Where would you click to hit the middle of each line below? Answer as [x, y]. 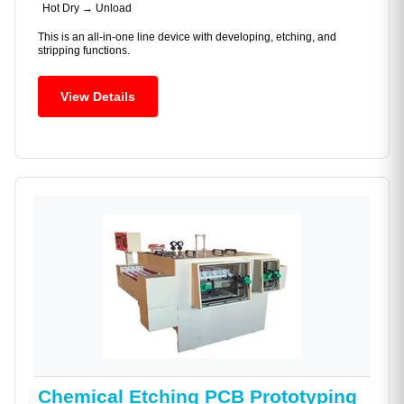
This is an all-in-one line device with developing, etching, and [187, 37]
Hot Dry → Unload [87, 9]
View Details [98, 97]
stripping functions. [84, 51]
